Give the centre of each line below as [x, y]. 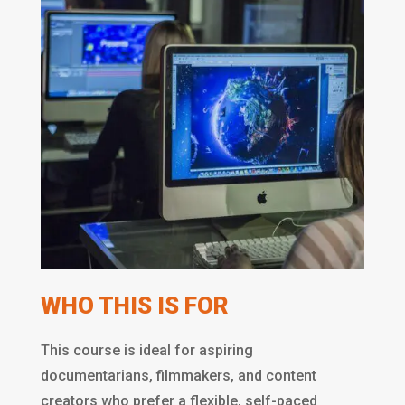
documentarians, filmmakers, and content [178, 375]
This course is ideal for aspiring [146, 350]
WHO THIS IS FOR [134, 305]
